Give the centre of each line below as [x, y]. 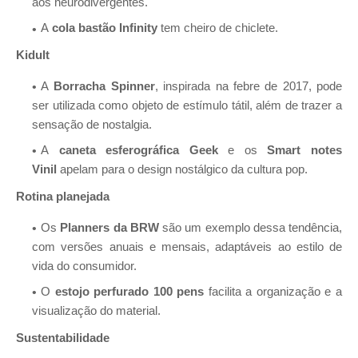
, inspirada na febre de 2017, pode [248, 87]
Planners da [93, 227]
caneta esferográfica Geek [138, 151]
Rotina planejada [63, 197]
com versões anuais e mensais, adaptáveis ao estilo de [187, 247]
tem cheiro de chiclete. [219, 28]
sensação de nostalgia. [92, 125]
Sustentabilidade [63, 338]
